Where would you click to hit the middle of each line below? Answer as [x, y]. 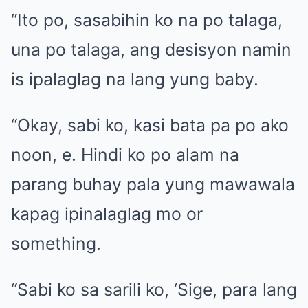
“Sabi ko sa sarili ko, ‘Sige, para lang [154, 289]
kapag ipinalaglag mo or [107, 213]
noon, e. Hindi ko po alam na [125, 154]
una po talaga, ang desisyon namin [151, 49]
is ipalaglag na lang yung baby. [135, 79]
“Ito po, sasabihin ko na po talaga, [147, 20]
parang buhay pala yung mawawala [153, 184]
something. [56, 243]
